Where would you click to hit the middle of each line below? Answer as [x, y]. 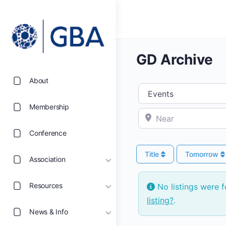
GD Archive [175, 60]
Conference [48, 133]
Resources [46, 186]
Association [47, 159]
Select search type [175, 89]
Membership [49, 107]
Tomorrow [203, 154]
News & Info [49, 212]
